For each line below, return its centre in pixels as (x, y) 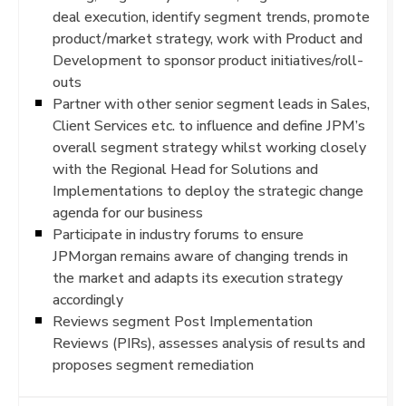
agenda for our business (128, 213)
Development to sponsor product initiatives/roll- (208, 60)
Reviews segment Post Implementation (183, 321)
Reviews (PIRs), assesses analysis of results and (209, 343)
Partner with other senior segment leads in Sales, (211, 104)
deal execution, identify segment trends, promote (211, 17)
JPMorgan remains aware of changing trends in (200, 256)
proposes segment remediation (153, 365)
